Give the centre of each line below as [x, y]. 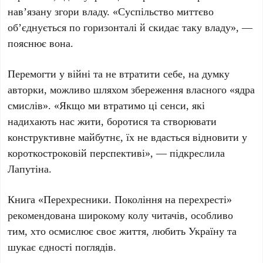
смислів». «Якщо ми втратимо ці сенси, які [107, 105]
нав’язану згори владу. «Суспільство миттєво [111, 11]
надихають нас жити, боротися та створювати [112, 121]
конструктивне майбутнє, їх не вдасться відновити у [128, 137]
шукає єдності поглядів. [62, 247]
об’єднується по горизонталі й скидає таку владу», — [130, 27]
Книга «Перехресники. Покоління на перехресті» [120, 199]
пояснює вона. [41, 43]
